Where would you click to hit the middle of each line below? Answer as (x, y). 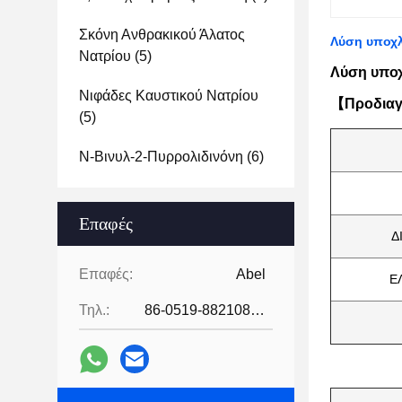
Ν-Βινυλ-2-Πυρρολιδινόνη (161, 157)
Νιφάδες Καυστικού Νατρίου (169, 96)
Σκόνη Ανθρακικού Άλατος (162, 35)
